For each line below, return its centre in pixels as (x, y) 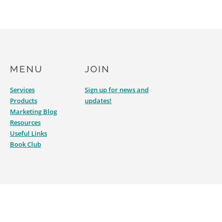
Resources (25, 122)
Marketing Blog (33, 111)
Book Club (25, 144)
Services (22, 90)
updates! (98, 101)
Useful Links (28, 133)
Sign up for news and (117, 90)
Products (23, 101)
